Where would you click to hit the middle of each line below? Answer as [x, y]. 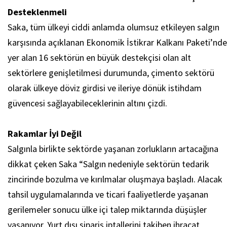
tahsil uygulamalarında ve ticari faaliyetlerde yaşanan [108, 195]
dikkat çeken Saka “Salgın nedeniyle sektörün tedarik [108, 164]
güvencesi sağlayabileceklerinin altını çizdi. [90, 103]
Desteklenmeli [41, 12]
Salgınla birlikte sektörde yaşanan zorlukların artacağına [113, 149]
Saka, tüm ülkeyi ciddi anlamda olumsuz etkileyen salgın [113, 27]
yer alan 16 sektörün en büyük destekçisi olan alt [99, 58]
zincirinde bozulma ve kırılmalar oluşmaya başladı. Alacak [115, 179]
